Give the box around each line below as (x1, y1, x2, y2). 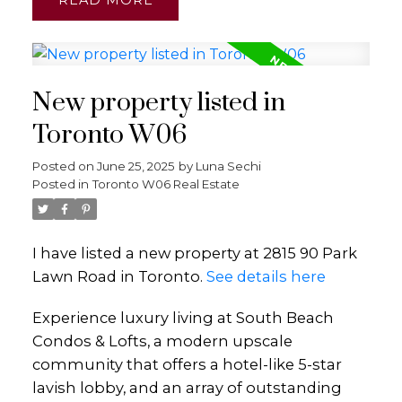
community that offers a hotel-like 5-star (31, 354, 342, 373)
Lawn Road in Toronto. (31, 267, 206, 286)
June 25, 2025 (96, 159, 175, 174)
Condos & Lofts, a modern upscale (31, 331, 293, 350)
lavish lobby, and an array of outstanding (31, 378, 342, 397)
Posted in (31, 177, 89, 192)
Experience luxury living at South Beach (31, 308, 334, 327)
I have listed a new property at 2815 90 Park (31, 244, 357, 263)
